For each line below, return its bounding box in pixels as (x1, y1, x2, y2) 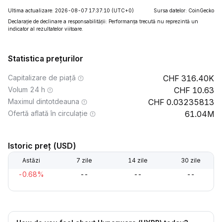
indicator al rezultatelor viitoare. (8, 26, 83, 32)
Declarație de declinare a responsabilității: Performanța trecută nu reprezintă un (8, 18, 198, 24)
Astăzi (22, 157, 40, 164)
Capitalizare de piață (8, 73, 76, 82)
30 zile (180, 157, 201, 164)
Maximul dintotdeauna (8, 97, 79, 106)
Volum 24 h (8, 85, 45, 94)
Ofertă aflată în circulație (8, 109, 88, 117)
